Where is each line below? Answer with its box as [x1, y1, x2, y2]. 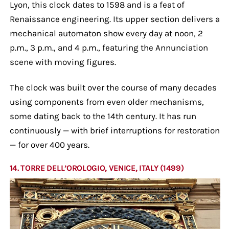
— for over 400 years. [9, 139, 89, 150]
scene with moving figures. [9, 56, 116, 67]
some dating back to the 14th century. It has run [9, 110, 196, 121]
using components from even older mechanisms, [9, 96, 204, 107]
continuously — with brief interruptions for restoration [9, 125, 220, 135]
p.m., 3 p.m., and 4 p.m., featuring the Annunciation [9, 42, 208, 53]
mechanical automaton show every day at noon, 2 [9, 28, 203, 38]
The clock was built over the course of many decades [9, 82, 217, 93]
